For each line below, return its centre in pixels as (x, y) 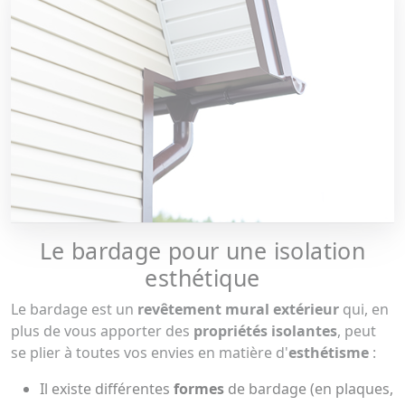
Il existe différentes (107, 389)
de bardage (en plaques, (309, 389)
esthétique (202, 278)
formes (199, 389)
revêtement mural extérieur (240, 310)
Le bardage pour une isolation (202, 251)
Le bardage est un (74, 310)
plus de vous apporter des (102, 331)
